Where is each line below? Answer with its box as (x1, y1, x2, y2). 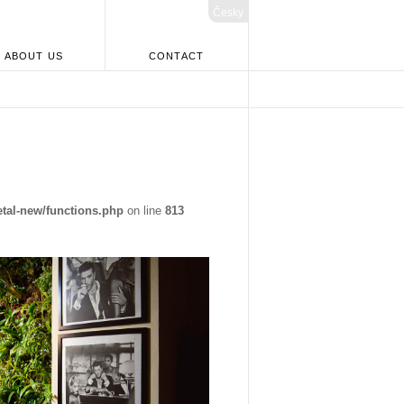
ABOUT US (5, 50, 63, 61)
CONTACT (149, 50, 204, 61)
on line (124, 203, 165, 217)
